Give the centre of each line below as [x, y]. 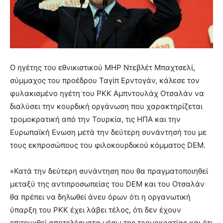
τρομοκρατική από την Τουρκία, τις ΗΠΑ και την [95, 119]
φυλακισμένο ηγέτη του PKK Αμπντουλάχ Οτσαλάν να [107, 93]
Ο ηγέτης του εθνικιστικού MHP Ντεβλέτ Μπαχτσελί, [103, 67]
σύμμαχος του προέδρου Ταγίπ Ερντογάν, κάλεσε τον [105, 80]
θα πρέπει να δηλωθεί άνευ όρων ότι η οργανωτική [100, 197]
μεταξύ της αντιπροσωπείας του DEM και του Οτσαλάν [107, 184]
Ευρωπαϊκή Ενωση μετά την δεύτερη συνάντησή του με [108, 132]
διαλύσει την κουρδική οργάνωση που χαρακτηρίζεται [106, 106]
